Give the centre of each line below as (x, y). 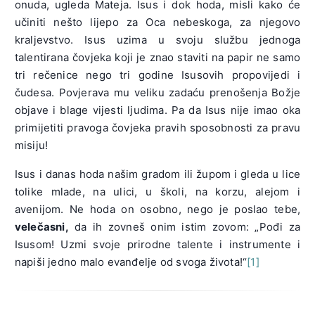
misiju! (31, 145)
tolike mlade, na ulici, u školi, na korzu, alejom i (157, 191)
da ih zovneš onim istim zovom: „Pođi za (185, 226)
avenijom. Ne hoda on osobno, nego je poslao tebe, (157, 209)
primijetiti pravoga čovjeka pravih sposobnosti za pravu (157, 127)
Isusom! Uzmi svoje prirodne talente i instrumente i (157, 244)
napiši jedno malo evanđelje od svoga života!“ (131, 262)
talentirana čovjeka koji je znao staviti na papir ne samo (157, 57)
